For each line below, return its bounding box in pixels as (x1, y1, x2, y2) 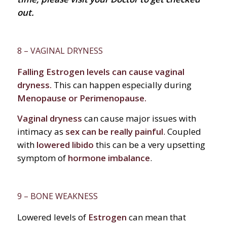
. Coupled (163, 126, 201, 138)
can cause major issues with (82, 112, 196, 125)
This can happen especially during (51, 79, 192, 91)
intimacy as (17, 126, 63, 138)
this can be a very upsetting (93, 139, 205, 151)
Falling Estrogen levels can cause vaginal (17, 65, 184, 78)
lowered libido (36, 139, 94, 151)
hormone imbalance (67, 152, 150, 164)
